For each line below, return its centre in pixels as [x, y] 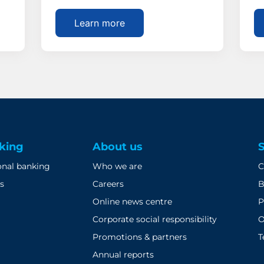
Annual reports [123, 254]
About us [117, 146]
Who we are [117, 166]
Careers [108, 184]
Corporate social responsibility [154, 219]
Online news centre [132, 201]
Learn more [99, 23]
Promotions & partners [139, 237]
